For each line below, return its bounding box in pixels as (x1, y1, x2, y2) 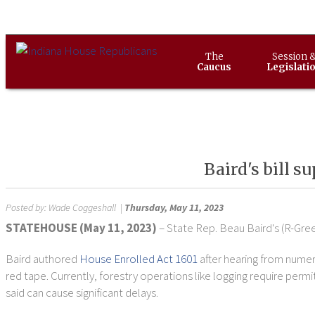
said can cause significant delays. (6, 285, 158, 300)
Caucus (197, 61, 232, 73)
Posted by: (6, 201, 49, 214)
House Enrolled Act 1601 (79, 251, 198, 266)
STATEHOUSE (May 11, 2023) (6, 220, 157, 236)
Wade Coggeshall (49, 201, 116, 214)
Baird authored (6, 251, 79, 266)
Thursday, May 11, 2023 (124, 201, 224, 214)
